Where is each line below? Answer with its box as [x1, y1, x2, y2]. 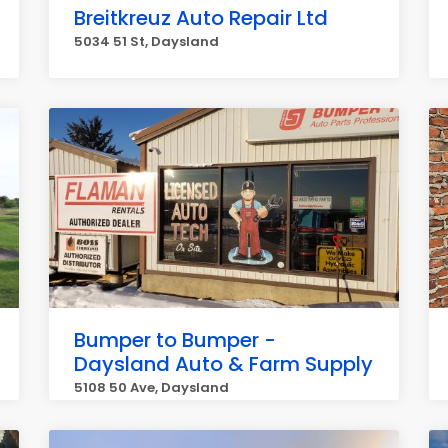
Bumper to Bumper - [74, 326, 276, 354]
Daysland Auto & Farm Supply [74, 350, 373, 378]
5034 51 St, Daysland [74, 32, 219, 51]
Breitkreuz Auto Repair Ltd [74, 4, 328, 32]
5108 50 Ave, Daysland [74, 378, 229, 397]
